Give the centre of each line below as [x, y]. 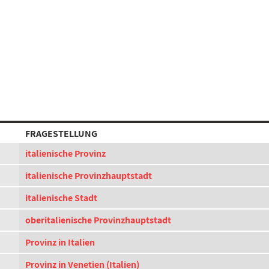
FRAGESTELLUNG [61, 134]
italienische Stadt [61, 198]
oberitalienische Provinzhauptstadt [98, 220]
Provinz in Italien [60, 242]
